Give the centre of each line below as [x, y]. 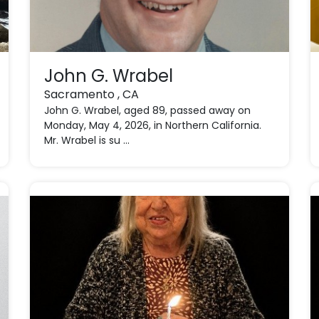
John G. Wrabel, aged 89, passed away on [148, 110]
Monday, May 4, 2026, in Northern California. [153, 125]
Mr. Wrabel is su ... [87, 140]
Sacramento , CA [92, 94]
